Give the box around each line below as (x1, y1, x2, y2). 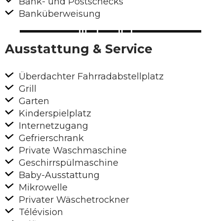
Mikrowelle (16, 182, 68, 193)
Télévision (16, 207, 63, 218)
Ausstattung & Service (5, 41, 152, 57)
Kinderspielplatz (16, 108, 91, 119)
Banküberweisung (16, 8, 101, 20)
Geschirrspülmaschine (16, 157, 118, 169)
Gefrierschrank (16, 133, 84, 144)
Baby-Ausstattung (16, 170, 100, 181)
